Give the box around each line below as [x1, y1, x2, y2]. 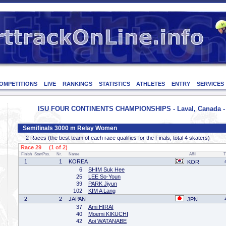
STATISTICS [98, 81, 130, 87]
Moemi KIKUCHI [88, 211, 128, 217]
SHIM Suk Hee [88, 166, 125, 173]
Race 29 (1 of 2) [19, 144, 68, 150]
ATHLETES [136, 81, 165, 87]
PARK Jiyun [88, 181, 117, 187]
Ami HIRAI [88, 204, 114, 210]
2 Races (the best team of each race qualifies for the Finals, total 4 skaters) [23, 135, 210, 141]
